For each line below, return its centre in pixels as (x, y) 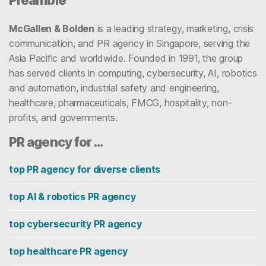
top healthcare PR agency (69, 251)
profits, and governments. (63, 118)
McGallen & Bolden (52, 29)
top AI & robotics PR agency (72, 197)
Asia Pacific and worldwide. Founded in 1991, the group (126, 58)
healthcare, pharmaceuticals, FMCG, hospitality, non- (121, 103)
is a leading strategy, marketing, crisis (174, 29)
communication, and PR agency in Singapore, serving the (130, 44)
